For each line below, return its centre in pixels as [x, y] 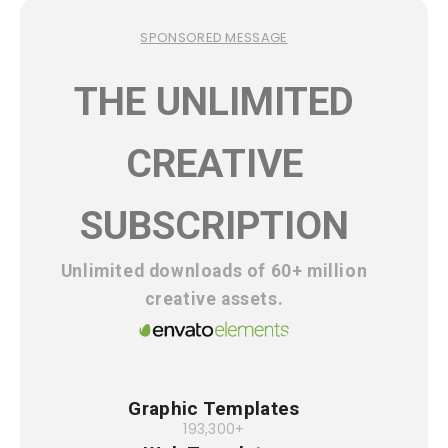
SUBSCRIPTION [214, 226]
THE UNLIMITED [214, 102]
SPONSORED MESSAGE [214, 38]
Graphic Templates [214, 409]
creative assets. [214, 299]
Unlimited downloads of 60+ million [214, 271]
